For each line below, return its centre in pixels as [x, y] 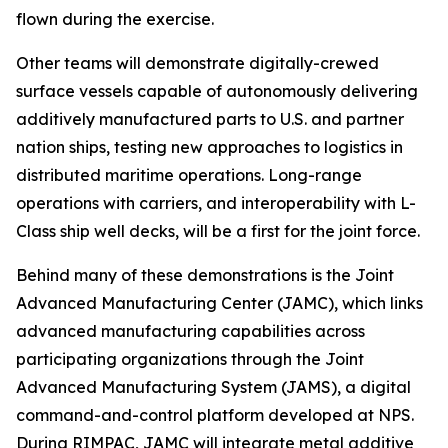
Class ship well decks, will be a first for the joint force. [218, 231]
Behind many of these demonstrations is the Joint [205, 275]
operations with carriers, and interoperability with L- [216, 203]
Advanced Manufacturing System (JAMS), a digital [213, 387]
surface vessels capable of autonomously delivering [217, 91]
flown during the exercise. [115, 19]
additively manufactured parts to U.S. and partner [210, 119]
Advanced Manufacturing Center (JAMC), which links [219, 303]
